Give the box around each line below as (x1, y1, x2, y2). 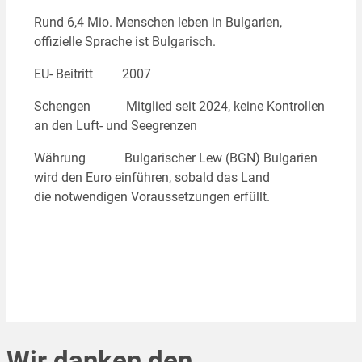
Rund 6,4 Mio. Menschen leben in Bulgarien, (33, 14, 282, 30)
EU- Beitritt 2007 (33, 65, 151, 82)
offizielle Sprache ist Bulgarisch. (33, 33, 216, 49)
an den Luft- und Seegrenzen (33, 118, 197, 134)
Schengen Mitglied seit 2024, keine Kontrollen (33, 99, 325, 115)
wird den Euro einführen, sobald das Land (33, 170, 270, 186)
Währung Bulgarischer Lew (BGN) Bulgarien (33, 150, 318, 166)
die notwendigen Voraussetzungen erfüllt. (33, 189, 270, 205)
